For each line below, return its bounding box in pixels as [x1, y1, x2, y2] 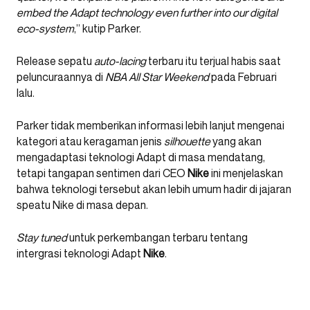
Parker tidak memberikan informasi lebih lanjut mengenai [17, 118, 284, 133]
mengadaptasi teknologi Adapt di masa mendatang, [17, 150, 265, 165]
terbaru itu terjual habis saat [146, 54, 281, 69]
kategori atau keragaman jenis [17, 134, 164, 149]
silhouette [164, 134, 212, 149]
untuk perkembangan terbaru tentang [67, 230, 248, 245]
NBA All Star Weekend [105, 70, 209, 84]
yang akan [212, 134, 262, 149]
